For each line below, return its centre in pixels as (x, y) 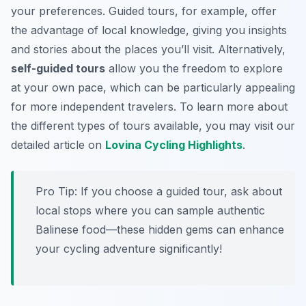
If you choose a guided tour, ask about (180, 192)
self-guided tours (58, 69)
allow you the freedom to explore (194, 69)
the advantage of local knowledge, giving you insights (149, 30)
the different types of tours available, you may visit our (153, 126)
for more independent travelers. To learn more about (149, 107)
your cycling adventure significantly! (129, 249)
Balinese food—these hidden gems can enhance (160, 230)
